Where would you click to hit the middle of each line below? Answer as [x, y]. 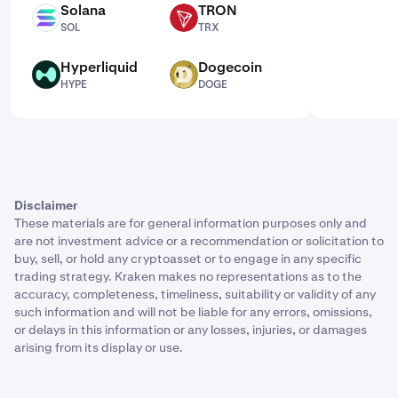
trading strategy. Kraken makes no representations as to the [188, 276]
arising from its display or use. [99, 347]
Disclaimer [46, 205]
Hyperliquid [99, 67]
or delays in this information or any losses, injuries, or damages [191, 330]
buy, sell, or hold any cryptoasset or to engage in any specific [188, 259]
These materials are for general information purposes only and [191, 223]
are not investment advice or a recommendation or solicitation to [199, 241]
